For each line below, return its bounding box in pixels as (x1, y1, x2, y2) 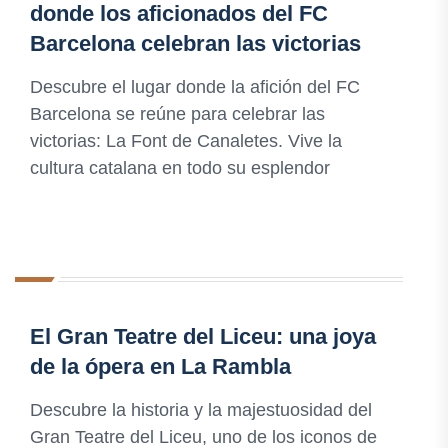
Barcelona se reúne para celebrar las (30, 104, 325, 125)
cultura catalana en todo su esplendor (30, 158, 330, 179)
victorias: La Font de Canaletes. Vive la (30, 131, 342, 152)
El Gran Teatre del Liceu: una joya (30, 324, 376, 350)
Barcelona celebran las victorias (30, 31, 361, 57)
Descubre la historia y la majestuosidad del (30, 400, 372, 421)
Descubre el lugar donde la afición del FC (30, 77, 360, 98)
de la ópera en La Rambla (30, 354, 291, 380)
